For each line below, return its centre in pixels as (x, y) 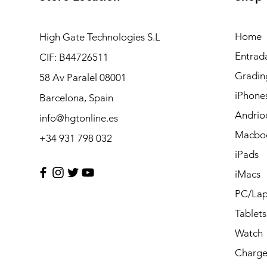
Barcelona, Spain (76, 98)
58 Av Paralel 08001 (83, 77)
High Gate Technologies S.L (100, 37)
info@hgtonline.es (78, 118)
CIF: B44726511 (74, 57)
